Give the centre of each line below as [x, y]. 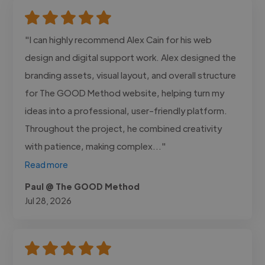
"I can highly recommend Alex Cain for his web [119, 39]
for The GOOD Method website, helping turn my [125, 92]
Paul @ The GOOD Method [83, 186]
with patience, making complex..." [96, 146]
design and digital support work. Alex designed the [131, 57]
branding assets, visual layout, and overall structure [131, 75]
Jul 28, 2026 [49, 200]
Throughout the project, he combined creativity [124, 128]
